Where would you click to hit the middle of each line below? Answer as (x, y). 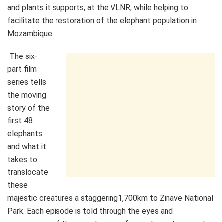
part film (22, 69)
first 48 (20, 120)
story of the (28, 108)
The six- (24, 56)
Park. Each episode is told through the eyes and (90, 211)
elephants (25, 133)
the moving (27, 95)
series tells (27, 82)
